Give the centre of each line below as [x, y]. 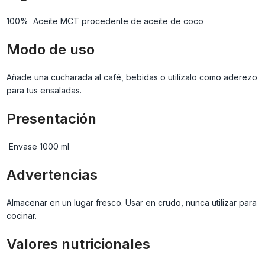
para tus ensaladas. [44, 91]
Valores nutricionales [78, 244]
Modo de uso [50, 50]
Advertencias [52, 175]
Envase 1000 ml [38, 147]
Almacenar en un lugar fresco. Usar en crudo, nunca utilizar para [131, 203]
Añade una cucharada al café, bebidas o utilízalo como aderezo [132, 77]
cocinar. [21, 216]
